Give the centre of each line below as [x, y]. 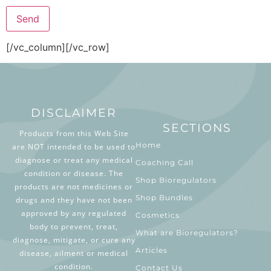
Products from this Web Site [74, 134]
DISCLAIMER [74, 113]
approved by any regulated [74, 214]
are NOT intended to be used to [74, 147]
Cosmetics [158, 215]
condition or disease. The [74, 174]
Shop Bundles [164, 197]
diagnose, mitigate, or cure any [74, 240]
